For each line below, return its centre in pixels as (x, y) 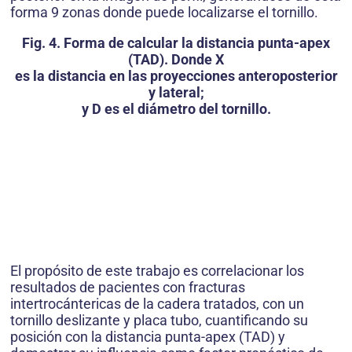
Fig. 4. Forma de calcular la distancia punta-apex (176, 42)
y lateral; (176, 92)
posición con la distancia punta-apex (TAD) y (148, 336)
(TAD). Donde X (176, 59)
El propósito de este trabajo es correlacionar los (157, 270)
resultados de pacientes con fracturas (128, 287)
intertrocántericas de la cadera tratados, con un (157, 303)
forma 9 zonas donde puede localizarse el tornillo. (164, 12)
